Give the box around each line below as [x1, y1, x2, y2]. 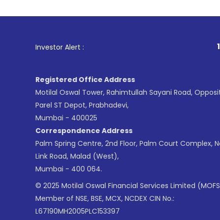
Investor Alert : [35, 42, 84, 52]
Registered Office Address [35, 74, 135, 84]
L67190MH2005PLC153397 [35, 206, 120, 216]
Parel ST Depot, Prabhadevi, [35, 100, 129, 110]
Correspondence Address [35, 125, 133, 136]
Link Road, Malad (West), [35, 151, 119, 161]
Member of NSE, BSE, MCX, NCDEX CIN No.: [35, 193, 174, 203]
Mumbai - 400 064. [35, 164, 102, 174]
